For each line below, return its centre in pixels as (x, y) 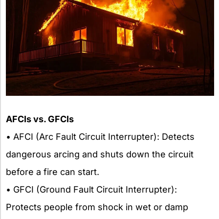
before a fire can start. (53, 172)
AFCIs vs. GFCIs (40, 119)
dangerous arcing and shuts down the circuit (100, 154)
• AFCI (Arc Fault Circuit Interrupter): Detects (100, 136)
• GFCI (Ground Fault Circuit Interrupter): (91, 189)
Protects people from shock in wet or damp (97, 207)
